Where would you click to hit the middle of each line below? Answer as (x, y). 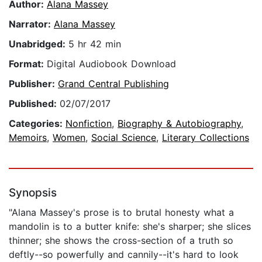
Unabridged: (39, 44)
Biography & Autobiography (179, 124)
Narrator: (31, 24)
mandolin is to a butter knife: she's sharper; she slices (130, 227)
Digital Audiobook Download (111, 64)
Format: (28, 64)
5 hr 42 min (95, 44)
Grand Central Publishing (113, 84)
